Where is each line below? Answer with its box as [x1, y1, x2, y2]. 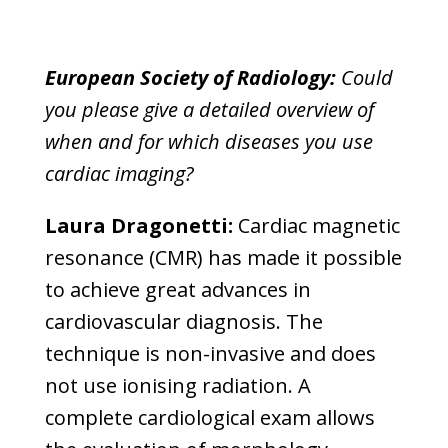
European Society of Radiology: [44, 64, 336, 91]
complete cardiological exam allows [44, 404, 375, 431]
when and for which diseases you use [44, 128, 373, 155]
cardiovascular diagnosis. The [44, 308, 323, 335]
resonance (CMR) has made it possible [44, 244, 402, 271]
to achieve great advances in [44, 276, 311, 303]
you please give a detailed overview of [44, 96, 374, 123]
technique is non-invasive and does [44, 340, 376, 367]
